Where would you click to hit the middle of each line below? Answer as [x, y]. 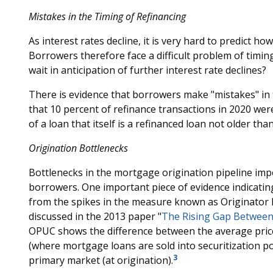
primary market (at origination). [101, 260]
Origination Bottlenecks [78, 148]
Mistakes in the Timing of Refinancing [107, 16]
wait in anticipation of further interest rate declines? [147, 70]
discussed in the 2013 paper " [95, 216]
